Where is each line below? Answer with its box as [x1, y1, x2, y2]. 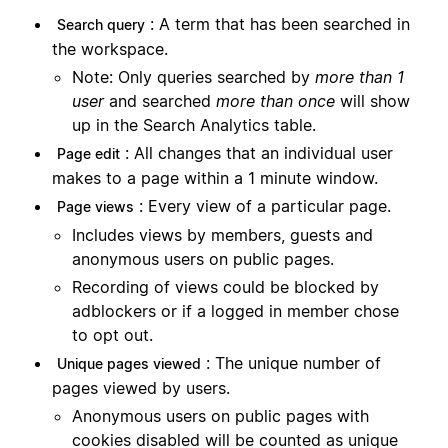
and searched [104, 91, 216, 112]
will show [340, 91, 410, 112]
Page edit [57, 145, 120, 163]
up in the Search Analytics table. [72, 115, 316, 136]
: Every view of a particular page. [139, 196, 391, 217]
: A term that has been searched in [150, 14, 410, 35]
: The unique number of [206, 353, 381, 374]
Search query [57, 16, 145, 34]
